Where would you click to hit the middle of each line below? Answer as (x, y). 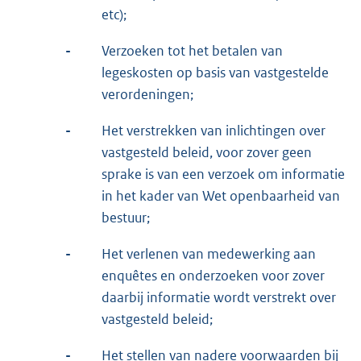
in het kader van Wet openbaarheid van (221, 195)
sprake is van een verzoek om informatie (223, 174)
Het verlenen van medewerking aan (209, 253)
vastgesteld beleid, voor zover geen (207, 152)
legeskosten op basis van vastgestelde (215, 72)
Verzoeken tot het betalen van (192, 50)
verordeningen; (147, 94)
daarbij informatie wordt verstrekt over (219, 297)
